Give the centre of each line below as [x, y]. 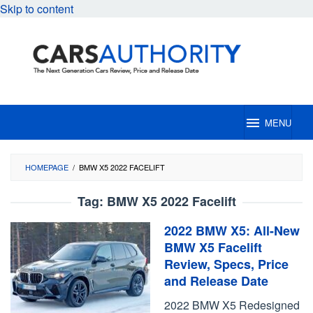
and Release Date [216, 281]
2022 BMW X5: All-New [232, 231]
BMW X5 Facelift [213, 247]
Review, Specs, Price [226, 264]
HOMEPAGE [47, 167]
